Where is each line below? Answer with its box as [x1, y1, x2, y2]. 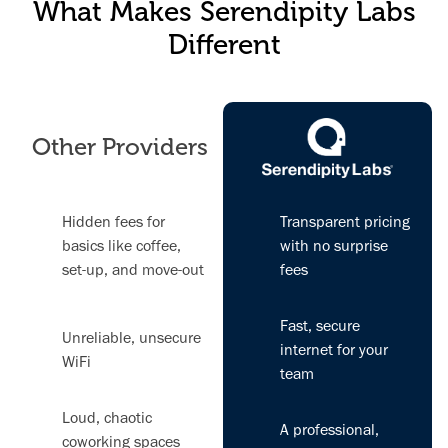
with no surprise [280, 235, 389, 255]
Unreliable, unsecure [62, 327, 201, 347]
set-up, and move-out [62, 259, 204, 279]
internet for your [280, 339, 389, 359]
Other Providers [31, 133, 208, 161]
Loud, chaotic [62, 407, 152, 427]
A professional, [280, 419, 380, 439]
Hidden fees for [62, 211, 165, 231]
